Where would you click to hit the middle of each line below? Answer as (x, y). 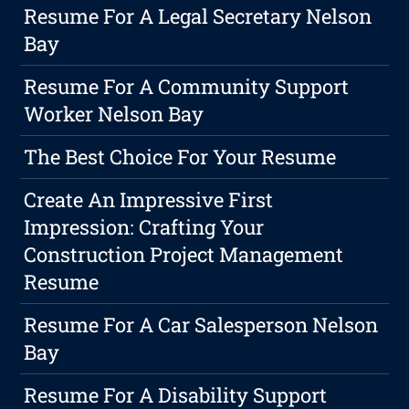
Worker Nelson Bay (114, 114)
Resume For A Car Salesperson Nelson (201, 325)
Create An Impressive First (149, 200)
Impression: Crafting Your (144, 227)
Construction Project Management (184, 255)
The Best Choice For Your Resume (180, 157)
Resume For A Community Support (187, 87)
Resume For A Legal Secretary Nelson (198, 16)
